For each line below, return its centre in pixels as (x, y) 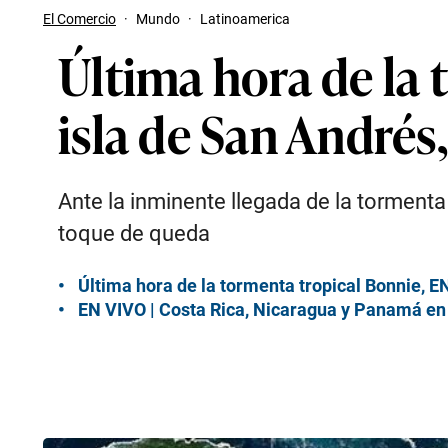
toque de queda (134, 233)
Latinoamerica (245, 19)
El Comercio (79, 19)
